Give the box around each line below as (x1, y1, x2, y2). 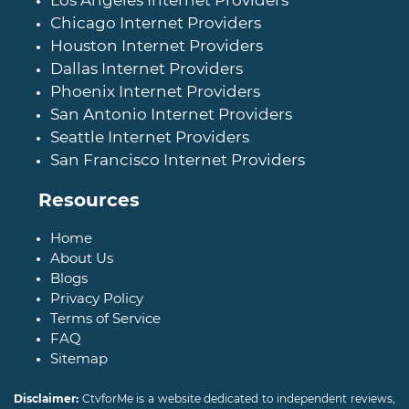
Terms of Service (50, 309, 161, 327)
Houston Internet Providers (50, 37, 263, 55)
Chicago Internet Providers (50, 14, 261, 32)
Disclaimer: (14, 392, 79, 405)
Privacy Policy (50, 289, 143, 307)
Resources (38, 189, 140, 211)
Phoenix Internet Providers (50, 82, 260, 100)
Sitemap (50, 350, 108, 367)
